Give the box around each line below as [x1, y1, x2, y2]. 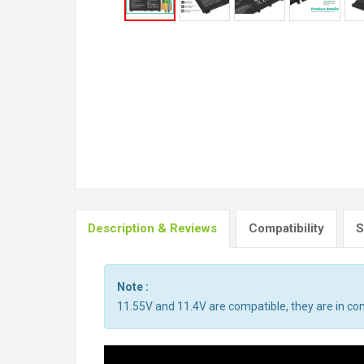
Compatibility [249, 221, 324, 236]
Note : [117, 280, 149, 293]
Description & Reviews [88, 221, 217, 236]
